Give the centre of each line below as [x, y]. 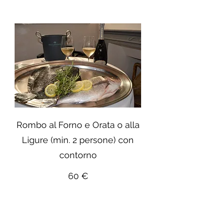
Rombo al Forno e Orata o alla [78, 125]
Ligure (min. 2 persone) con [78, 140]
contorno [78, 155]
